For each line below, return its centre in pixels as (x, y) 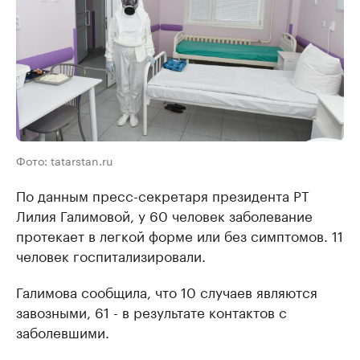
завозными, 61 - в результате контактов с (151, 311)
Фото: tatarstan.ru (64, 160)
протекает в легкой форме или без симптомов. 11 (180, 234)
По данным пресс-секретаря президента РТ (163, 194)
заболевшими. (63, 331)
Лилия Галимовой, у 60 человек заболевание (164, 214)
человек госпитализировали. (111, 254)
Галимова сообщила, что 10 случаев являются (167, 290)
